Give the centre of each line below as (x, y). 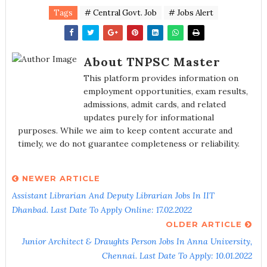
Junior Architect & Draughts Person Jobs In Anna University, (137, 241)
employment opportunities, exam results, (165, 91)
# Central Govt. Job (120, 13)
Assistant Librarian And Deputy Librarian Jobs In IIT (113, 195)
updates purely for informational (148, 117)
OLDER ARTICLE (206, 224)
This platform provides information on (161, 78)
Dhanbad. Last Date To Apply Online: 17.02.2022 (102, 210)
